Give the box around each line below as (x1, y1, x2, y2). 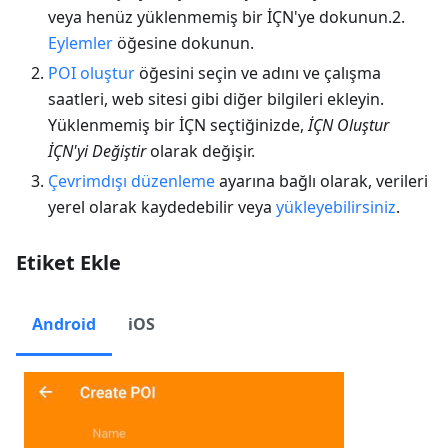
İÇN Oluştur (308, 113, 389, 136)
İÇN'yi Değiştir (48, 139, 146, 162)
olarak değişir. (146, 139, 255, 162)
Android (32, 312, 96, 335)
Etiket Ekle (16, 248, 121, 276)
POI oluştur (48, 61, 135, 84)
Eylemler (48, 31, 113, 54)
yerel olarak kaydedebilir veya (48, 195, 276, 218)
